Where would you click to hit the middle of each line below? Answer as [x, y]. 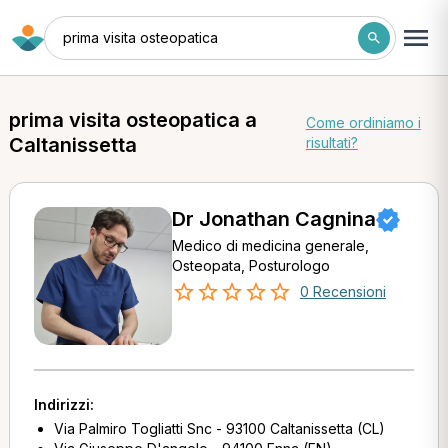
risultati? [331, 142]
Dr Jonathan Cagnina [273, 219]
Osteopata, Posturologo [250, 265]
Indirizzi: [63, 404]
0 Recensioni [342, 291]
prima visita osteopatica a [132, 120]
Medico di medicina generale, [270, 245]
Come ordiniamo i [363, 122]
